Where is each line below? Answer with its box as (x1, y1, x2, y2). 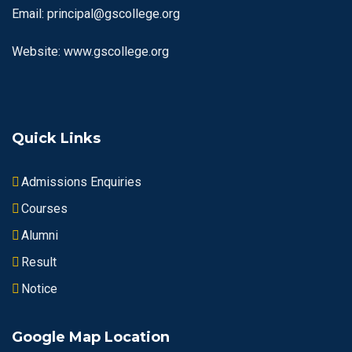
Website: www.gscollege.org (12, 43, 169, 59)
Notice (21, 280, 57, 296)
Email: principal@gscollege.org (12, 5, 180, 21)
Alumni (21, 227, 58, 243)
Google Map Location (12, 328, 170, 346)
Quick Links (12, 129, 101, 147)
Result (21, 254, 57, 269)
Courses (21, 200, 68, 216)
